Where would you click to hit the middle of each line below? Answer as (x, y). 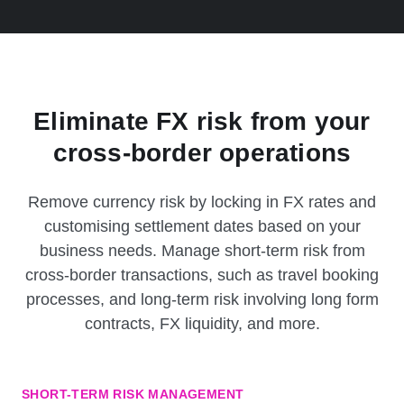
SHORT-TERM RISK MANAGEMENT (133, 395)
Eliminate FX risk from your (202, 122)
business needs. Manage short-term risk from (202, 251)
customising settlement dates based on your (202, 227)
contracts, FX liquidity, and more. (202, 324)
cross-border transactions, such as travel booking (202, 275)
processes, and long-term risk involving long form (202, 300)
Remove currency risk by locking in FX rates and (202, 202)
